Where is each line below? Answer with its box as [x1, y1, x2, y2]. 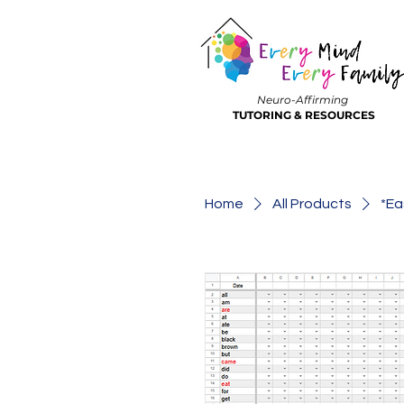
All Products [272, 197, 352, 211]
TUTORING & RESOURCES [232, 108, 375, 122]
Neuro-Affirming [257, 93, 348, 106]
